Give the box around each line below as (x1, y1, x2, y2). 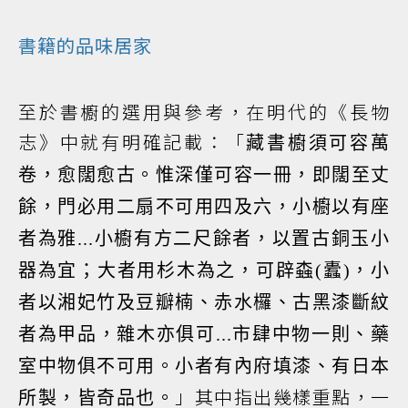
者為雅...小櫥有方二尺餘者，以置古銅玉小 (18, 229, 390, 250)
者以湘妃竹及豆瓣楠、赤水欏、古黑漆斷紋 (18, 292, 390, 313)
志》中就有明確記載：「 (18, 128, 247, 156)
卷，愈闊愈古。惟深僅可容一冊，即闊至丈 (18, 165, 390, 186)
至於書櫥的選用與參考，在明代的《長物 (18, 98, 390, 126)
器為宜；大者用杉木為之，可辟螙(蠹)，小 (18, 260, 390, 281)
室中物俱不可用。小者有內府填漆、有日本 (18, 356, 390, 377)
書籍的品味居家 (18, 32, 152, 59)
